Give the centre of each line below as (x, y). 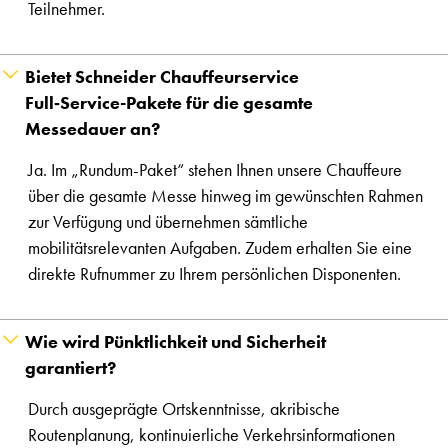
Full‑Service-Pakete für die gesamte (169, 103)
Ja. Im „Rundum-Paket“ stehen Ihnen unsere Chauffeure (215, 170)
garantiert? (70, 368)
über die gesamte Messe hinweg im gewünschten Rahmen (225, 196)
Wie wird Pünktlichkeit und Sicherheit (175, 342)
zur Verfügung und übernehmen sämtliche (168, 222)
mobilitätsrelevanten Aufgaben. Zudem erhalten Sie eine (220, 248)
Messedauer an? (92, 129)
